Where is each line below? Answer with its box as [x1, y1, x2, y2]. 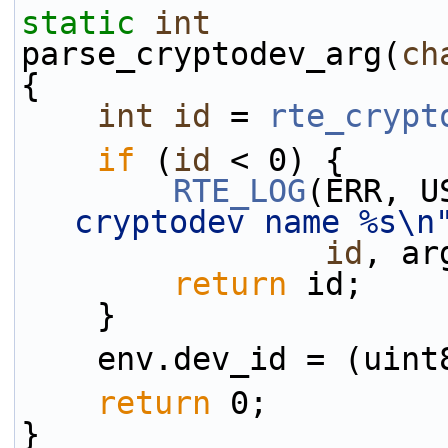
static [21, 5, 135, 41]
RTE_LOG [173, 173, 306, 209]
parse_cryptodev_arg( [21, 36, 401, 72]
